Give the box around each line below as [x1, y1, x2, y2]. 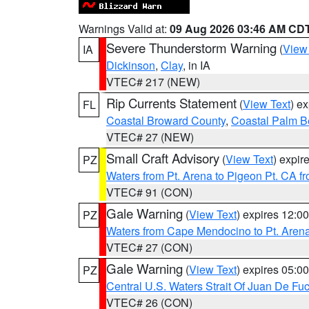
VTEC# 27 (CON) [106, 239, 192, 255]
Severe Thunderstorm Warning [106, 39, 277, 57]
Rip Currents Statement [106, 94, 237, 112]
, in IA [183, 57, 210, 73]
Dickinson [106, 57, 155, 73]
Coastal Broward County [106, 112, 226, 128]
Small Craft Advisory [106, 149, 219, 167]
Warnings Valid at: [79, 21, 170, 37]
